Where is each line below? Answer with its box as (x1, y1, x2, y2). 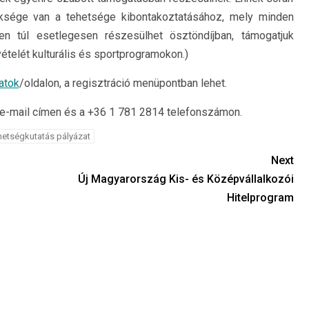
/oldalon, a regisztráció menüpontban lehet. (19, 77, 227, 90)
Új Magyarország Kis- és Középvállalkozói (77, 172, 294, 186)
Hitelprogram (226, 191, 294, 204)
